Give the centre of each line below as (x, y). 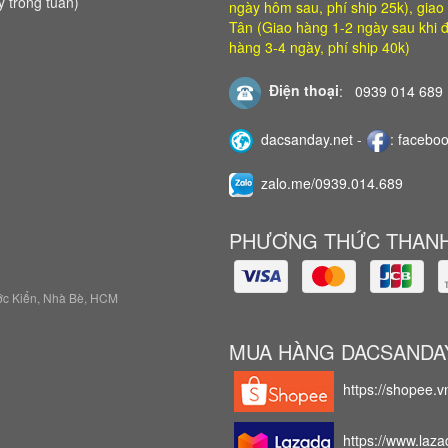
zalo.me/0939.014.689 (332, 182)
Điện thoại (300, 90)
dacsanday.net (307, 138)
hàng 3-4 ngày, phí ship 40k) (319, 46)
